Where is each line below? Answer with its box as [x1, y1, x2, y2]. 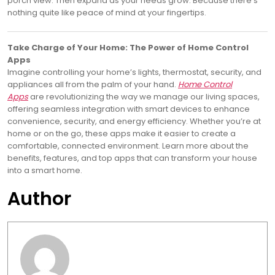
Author [7, 186, 71, 212]
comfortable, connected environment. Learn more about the [7, 140, 249, 152]
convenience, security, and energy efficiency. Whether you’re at [7, 115, 261, 128]
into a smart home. [7, 165, 82, 177]
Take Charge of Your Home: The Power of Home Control [7, 42, 249, 54]
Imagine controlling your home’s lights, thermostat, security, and [7, 66, 261, 79]
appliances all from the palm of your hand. [7, 79, 178, 91]
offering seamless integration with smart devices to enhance [7, 103, 250, 115]
